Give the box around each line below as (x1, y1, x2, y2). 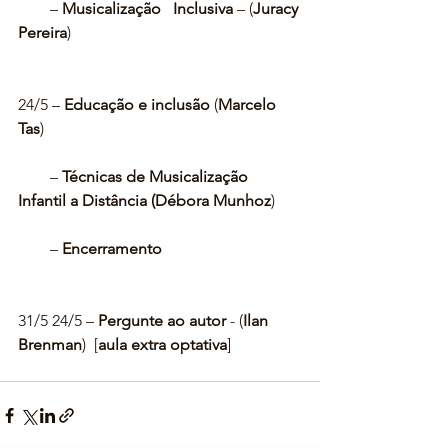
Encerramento (62, 239, 162, 259)
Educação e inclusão (64, 95, 210, 115)
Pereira (18, 23, 67, 43)
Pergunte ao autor (98, 311, 226, 331)
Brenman (18, 335, 82, 355)
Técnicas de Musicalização (62, 167, 252, 187)
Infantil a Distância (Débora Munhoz (18, 191, 271, 211)
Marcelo (218, 95, 280, 115)
